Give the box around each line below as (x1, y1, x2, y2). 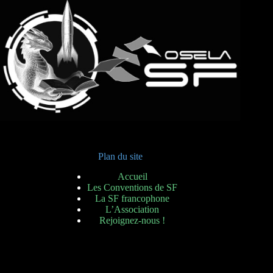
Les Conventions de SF (87, 182, 178, 193)
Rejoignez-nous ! (99, 215, 166, 226)
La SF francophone (95, 193, 170, 204)
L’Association (105, 204, 160, 215)
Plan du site (97, 151, 143, 162)
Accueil (117, 171, 147, 182)
